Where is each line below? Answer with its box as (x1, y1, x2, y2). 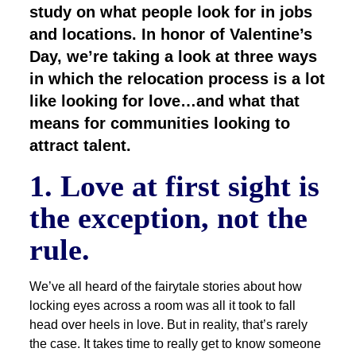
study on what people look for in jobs (29, 3, 313, 21)
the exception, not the (29, 201, 308, 235)
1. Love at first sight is (29, 169, 320, 203)
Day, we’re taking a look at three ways (29, 48, 318, 66)
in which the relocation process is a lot (29, 70, 326, 88)
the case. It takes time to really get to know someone (29, 337, 322, 351)
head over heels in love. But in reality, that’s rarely (29, 318, 308, 332)
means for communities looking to (29, 114, 291, 133)
